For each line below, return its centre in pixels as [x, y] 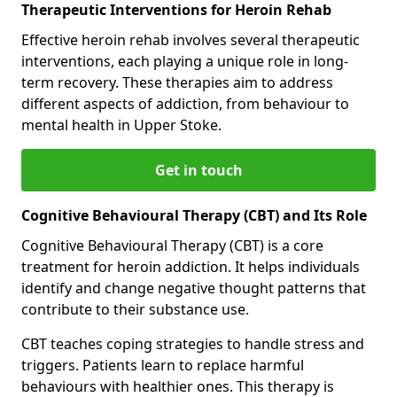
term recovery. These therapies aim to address [177, 82]
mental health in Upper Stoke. [121, 125]
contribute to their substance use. [135, 309]
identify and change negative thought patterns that [194, 288]
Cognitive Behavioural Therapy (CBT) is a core [172, 245]
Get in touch [198, 170]
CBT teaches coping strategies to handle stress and [193, 343]
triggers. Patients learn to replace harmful [163, 365]
